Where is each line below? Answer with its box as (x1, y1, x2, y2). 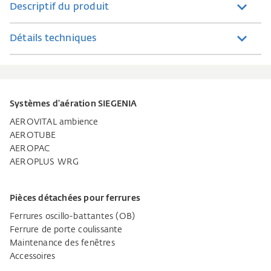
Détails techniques (10, 33, 97, 44)
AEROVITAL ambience (10, 117, 99, 126)
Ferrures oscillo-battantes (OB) (10, 212, 135, 221)
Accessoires (10, 252, 56, 261)
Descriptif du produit (10, 2, 109, 12)
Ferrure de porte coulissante (10, 225, 123, 234)
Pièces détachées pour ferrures (10, 194, 140, 203)
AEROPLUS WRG (10, 157, 79, 166)
